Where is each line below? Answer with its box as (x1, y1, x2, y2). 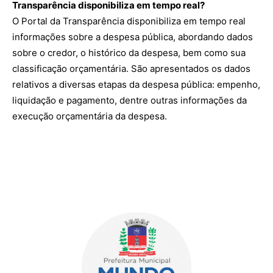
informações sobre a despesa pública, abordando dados (12, 31, 253, 43)
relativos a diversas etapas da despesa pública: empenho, (12, 79, 260, 90)
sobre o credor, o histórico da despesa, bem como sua (12, 47, 246, 58)
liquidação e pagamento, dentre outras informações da (12, 94, 247, 106)
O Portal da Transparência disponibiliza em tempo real (12, 15, 246, 27)
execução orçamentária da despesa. (12, 110, 167, 122)
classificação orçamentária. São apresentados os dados (12, 63, 250, 74)
